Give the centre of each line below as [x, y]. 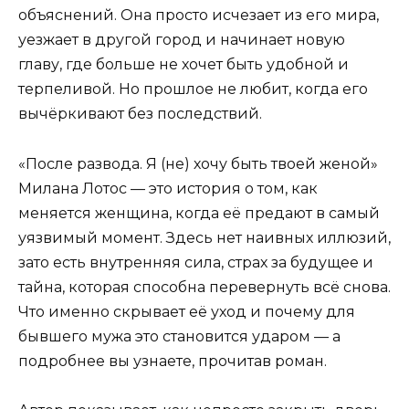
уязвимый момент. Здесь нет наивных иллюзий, [204, 237]
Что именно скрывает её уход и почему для [187, 311]
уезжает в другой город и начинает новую [182, 40]
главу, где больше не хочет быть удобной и [184, 65]
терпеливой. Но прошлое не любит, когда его [193, 89]
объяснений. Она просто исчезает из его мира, [199, 16]
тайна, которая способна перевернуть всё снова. [204, 287]
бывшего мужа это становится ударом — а [179, 336]
